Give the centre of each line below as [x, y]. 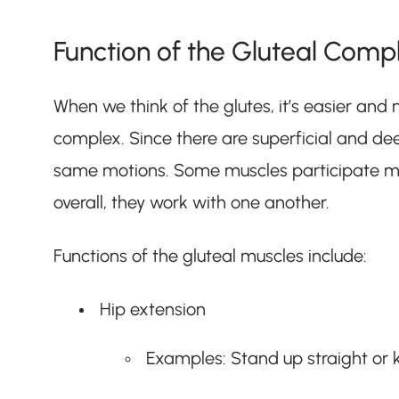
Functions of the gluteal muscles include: [210, 255]
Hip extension [152, 309]
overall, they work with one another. [191, 202]
